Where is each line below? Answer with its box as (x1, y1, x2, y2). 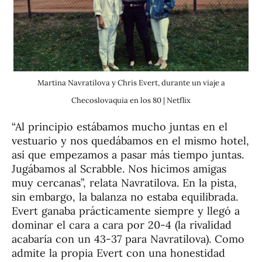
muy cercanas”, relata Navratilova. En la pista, (12, 176, 237, 190)
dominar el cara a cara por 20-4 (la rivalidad (12, 218, 232, 232)
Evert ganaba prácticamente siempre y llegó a (12, 204, 240, 218)
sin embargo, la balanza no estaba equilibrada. (12, 190, 238, 204)
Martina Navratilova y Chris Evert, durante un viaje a (37, 78, 225, 88)
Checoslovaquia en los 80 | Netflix (71, 95, 191, 106)
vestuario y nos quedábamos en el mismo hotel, (12, 134, 249, 148)
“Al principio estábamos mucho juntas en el (12, 120, 227, 134)
